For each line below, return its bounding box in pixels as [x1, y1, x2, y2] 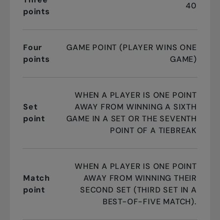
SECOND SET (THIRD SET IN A [80, 185, 197, 195]
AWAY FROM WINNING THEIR [83, 173, 197, 184]
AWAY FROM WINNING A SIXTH [74, 102, 197, 112]
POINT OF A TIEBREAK [110, 125, 197, 136]
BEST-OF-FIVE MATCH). [102, 196, 197, 207]
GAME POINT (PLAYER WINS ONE [66, 42, 197, 53]
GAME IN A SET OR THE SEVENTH [66, 113, 197, 124]
